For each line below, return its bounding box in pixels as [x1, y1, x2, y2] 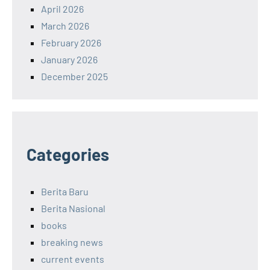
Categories [27, 143, 109, 165]
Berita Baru [41, 185, 89, 197]
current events [41, 253, 104, 265]
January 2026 [41, 53, 98, 65]
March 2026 [41, 19, 89, 31]
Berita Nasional [41, 202, 105, 214]
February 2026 [41, 36, 101, 48]
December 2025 [41, 70, 108, 82]
